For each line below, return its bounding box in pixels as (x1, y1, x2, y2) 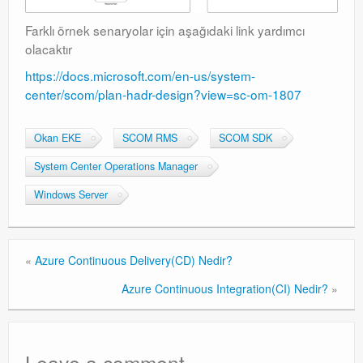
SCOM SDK (219, 130, 272, 146)
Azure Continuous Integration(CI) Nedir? (122, 280, 328, 297)
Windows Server (34, 187, 108, 203)
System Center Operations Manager (34, 159, 198, 174)
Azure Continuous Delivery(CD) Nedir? (35, 252, 233, 269)
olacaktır (25, 40, 72, 58)
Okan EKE (34, 130, 81, 146)
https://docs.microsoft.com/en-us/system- (25, 66, 255, 85)
